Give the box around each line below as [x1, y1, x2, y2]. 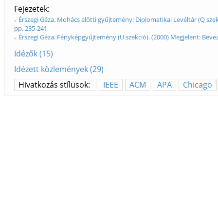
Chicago [183, 79, 212, 90]
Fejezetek [14, 3, 48, 15]
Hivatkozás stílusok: [18, 79, 92, 90]
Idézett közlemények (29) [14, 63, 104, 74]
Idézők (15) [14, 48, 53, 59]
